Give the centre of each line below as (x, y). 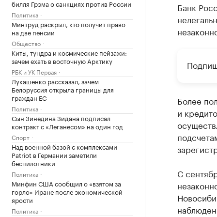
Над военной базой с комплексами (64, 146)
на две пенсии (33, 32)
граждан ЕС (29, 97)
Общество (26, 43)
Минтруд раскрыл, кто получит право (69, 24)
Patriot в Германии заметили (54, 155)
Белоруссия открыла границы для (63, 89)
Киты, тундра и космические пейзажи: (69, 52)
